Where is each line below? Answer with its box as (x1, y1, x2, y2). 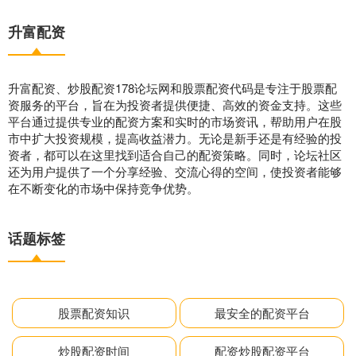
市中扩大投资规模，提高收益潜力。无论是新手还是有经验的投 (8, 129, 342, 146)
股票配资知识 (58, 304, 130, 321)
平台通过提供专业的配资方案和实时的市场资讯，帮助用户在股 (8, 112, 342, 130)
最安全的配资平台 (214, 304, 310, 321)
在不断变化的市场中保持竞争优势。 (8, 179, 199, 196)
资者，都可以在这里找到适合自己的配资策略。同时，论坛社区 (8, 145, 342, 163)
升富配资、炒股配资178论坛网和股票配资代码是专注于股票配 (8, 79, 337, 96)
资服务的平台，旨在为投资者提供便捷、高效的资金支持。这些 (8, 95, 342, 113)
